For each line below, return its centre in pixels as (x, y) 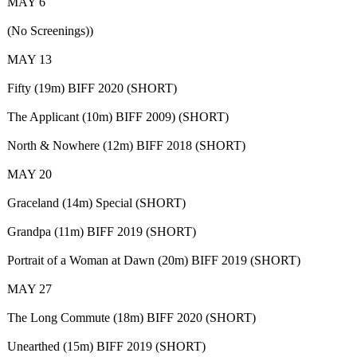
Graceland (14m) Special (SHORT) (96, 203)
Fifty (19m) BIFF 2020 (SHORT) (92, 88)
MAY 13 (29, 59)
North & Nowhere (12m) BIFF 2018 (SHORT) (126, 145)
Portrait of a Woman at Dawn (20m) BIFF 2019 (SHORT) (154, 260)
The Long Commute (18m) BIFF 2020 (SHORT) (131, 318)
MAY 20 (29, 174)
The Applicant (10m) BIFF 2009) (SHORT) (118, 117)
